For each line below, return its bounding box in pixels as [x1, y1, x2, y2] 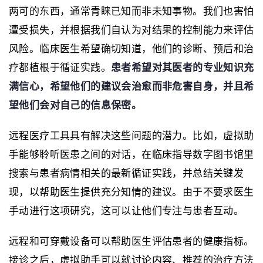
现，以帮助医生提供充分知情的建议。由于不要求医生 [9, 186, 254, 198]
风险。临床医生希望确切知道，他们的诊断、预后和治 [9, 43, 254, 55]
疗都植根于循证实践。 [9, 62, 111, 73]
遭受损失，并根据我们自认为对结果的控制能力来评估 [9, 24, 254, 36]
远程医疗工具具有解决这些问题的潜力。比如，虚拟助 [9, 130, 254, 141]
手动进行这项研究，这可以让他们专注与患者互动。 [9, 205, 250, 217]
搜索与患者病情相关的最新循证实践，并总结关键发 [9, 167, 244, 179]
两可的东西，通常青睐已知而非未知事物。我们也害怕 [9, 5, 254, 17]
